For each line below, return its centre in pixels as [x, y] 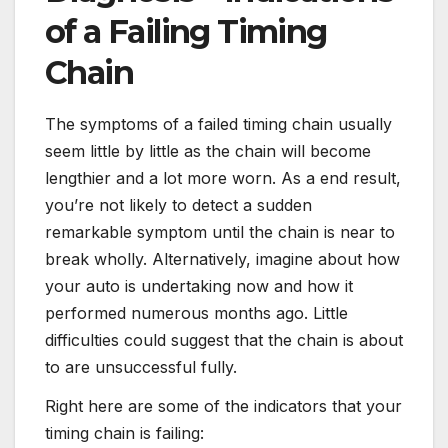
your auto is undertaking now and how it [199, 285]
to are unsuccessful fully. [141, 366]
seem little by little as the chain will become [208, 150]
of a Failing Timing [186, 31]
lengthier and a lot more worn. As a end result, [223, 177]
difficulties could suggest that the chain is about [224, 339]
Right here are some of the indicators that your [223, 406]
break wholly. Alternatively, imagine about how [222, 258]
